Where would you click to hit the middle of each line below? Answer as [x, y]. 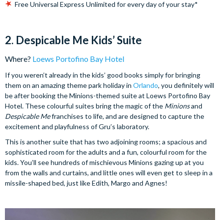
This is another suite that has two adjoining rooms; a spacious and [106, 142]
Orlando [146, 85]
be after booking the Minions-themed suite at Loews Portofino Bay [108, 96]
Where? [19, 59]
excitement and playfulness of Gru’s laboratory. [77, 126]
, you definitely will [186, 85]
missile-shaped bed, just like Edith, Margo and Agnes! [86, 183]
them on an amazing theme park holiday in [69, 85]
